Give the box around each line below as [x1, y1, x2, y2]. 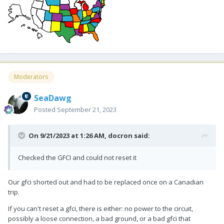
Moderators [14, 72, 48, 81]
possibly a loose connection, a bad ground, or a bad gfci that [8, 213, 190, 223]
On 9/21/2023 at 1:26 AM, [28, 130, 108, 140]
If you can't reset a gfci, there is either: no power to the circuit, [8, 203, 193, 213]
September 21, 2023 [57, 104, 116, 114]
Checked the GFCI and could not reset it [18, 152, 136, 162]
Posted [34, 104, 57, 114]
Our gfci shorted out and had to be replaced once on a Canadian [8, 177, 203, 186]
